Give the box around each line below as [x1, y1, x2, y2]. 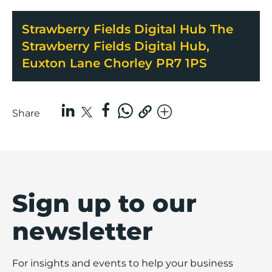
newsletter [12, 216, 153, 246]
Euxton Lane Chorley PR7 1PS [22, 55, 207, 70]
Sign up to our [12, 188, 197, 218]
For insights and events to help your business [12, 257, 233, 269]
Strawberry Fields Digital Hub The [22, 21, 233, 36]
